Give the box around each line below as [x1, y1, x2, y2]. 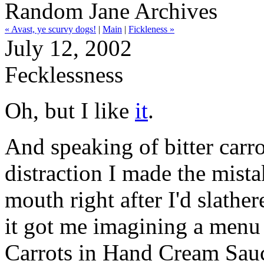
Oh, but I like [5, 98, 135, 123]
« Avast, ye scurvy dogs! [5, 24, 96, 34]
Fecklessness [5, 62, 123, 87]
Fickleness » [128, 24, 174, 34]
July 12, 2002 [5, 35, 132, 61]
